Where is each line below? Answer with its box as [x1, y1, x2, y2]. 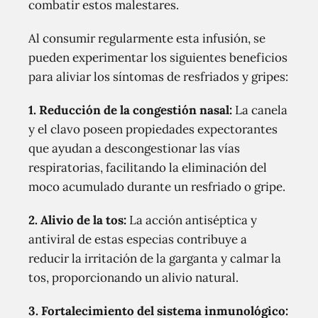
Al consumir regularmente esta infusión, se [28, 31, 265, 46]
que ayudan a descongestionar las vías [28, 141, 240, 156]
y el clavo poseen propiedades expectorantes [28, 121, 278, 137]
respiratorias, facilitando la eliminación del [28, 160, 267, 175]
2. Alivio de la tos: [28, 212, 126, 228]
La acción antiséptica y [126, 212, 257, 228]
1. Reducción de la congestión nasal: [28, 102, 232, 118]
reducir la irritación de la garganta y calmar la [28, 251, 281, 266]
